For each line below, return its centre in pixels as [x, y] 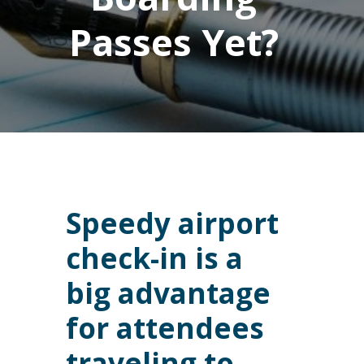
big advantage [168, 293]
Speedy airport [172, 223]
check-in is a [154, 258]
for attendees [165, 328]
